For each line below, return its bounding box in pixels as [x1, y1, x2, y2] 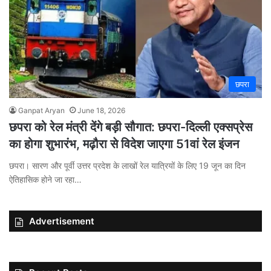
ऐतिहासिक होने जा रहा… [9, 174, 82, 184]
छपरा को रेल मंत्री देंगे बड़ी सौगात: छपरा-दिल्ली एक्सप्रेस [9, 119, 252, 134]
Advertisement [29, 215, 94, 227]
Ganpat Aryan [18, 105, 65, 115]
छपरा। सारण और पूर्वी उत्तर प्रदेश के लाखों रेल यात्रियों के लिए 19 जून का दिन [9, 160, 246, 171]
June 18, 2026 [77, 105, 125, 115]
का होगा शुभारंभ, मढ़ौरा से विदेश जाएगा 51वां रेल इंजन [9, 136, 239, 151]
